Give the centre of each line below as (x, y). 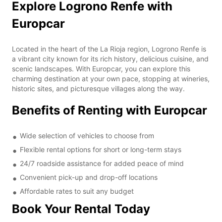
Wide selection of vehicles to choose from (87, 135)
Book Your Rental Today (81, 209)
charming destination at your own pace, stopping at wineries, (111, 78)
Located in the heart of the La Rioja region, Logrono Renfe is (109, 49)
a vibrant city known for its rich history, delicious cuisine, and (110, 58)
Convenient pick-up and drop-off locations (89, 177)
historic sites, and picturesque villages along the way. (98, 88)
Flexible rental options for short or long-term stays (101, 149)
